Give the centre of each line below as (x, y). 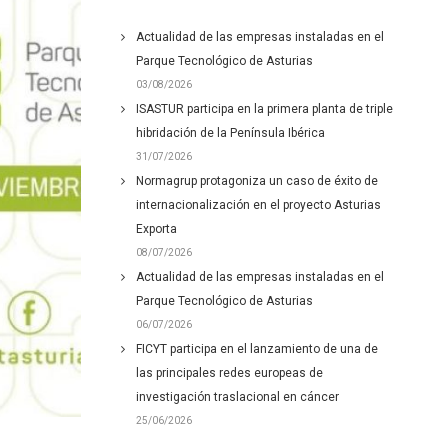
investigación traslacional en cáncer (237, 397)
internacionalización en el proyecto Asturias (258, 205)
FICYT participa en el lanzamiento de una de (257, 349)
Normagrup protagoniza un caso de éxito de (257, 181)
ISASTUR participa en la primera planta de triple (264, 109)
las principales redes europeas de (229, 373)
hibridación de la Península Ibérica (230, 133)
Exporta (156, 229)
